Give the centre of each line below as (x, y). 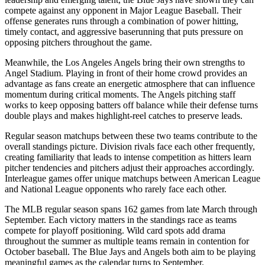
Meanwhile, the (35, 62)
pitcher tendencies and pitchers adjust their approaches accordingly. (130, 167)
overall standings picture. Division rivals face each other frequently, (130, 146)
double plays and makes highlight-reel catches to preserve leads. (124, 115)
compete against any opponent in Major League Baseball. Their (123, 10)
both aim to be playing (213, 251)
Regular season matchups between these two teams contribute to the (131, 135)
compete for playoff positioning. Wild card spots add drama (115, 230)
